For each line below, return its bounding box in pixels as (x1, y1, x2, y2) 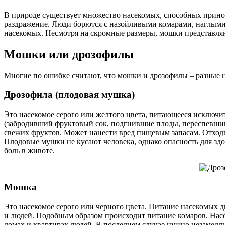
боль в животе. (4, 146, 55, 155)
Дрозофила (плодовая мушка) (4, 89, 135, 100)
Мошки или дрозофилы (4, 47, 134, 61)
